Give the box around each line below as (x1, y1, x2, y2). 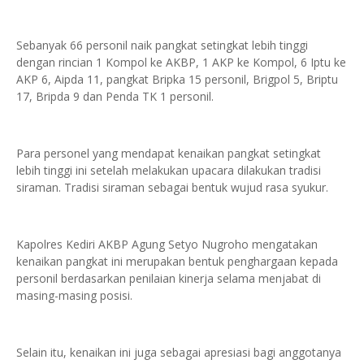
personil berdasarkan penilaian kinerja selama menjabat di (16, 271, 321, 287)
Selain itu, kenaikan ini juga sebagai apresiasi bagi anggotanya (16, 344, 341, 361)
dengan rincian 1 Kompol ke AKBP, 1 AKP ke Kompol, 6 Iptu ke (16, 54, 346, 71)
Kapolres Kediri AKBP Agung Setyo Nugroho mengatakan (16, 236, 318, 253)
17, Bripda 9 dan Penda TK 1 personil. (16, 89, 217, 105)
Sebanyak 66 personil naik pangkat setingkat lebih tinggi (16, 37, 308, 54)
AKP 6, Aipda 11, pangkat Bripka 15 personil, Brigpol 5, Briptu (16, 71, 338, 88)
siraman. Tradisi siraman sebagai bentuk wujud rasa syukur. (16, 180, 328, 196)
